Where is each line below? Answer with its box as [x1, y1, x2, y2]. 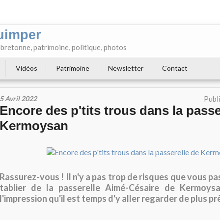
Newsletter [108, 64, 143, 72]
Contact [162, 64, 188, 72]
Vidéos [16, 64, 37, 72]
